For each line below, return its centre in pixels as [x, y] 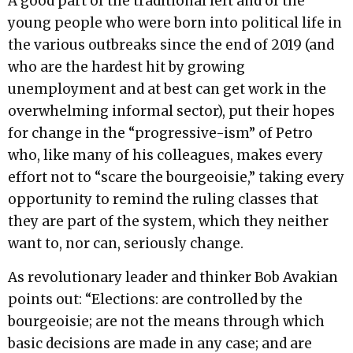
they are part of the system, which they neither [168, 222]
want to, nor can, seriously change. [126, 244]
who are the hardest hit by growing [126, 67]
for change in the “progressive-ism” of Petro [160, 134]
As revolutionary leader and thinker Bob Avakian [173, 277]
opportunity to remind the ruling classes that [163, 200]
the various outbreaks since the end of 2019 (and [171, 45]
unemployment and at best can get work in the [167, 89]
